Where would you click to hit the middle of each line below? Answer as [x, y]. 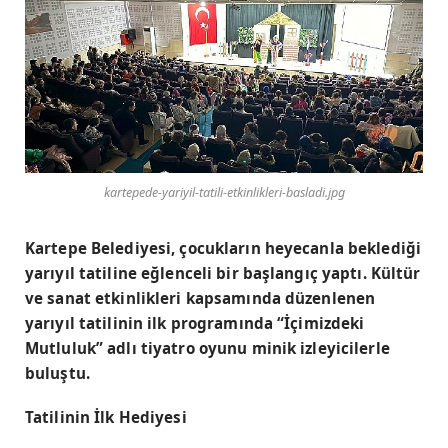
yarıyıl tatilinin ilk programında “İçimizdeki [195, 323]
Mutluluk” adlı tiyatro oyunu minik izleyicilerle [207, 348]
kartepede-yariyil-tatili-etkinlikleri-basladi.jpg [224, 193]
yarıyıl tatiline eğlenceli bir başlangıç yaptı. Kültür [223, 273]
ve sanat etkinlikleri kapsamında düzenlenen [200, 298]
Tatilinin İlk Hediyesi [106, 416]
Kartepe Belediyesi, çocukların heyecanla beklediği [223, 248]
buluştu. [57, 373]
